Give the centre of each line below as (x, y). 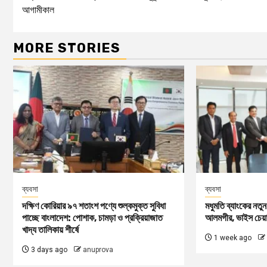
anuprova (98, 249)
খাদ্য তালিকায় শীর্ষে (50, 229)
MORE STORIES (67, 48)
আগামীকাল (38, 10)
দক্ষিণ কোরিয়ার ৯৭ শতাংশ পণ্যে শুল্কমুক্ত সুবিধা (94, 206)
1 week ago (232, 237)
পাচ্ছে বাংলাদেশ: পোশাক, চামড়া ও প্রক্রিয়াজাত (92, 218)
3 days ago (48, 249)
